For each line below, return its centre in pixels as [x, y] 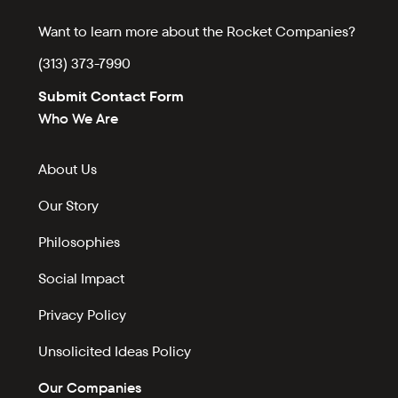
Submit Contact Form [111, 97]
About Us [68, 170]
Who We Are [79, 119]
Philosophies [80, 243]
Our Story [69, 206]
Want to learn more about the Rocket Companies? [197, 31]
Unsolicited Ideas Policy [115, 352]
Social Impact [82, 279]
